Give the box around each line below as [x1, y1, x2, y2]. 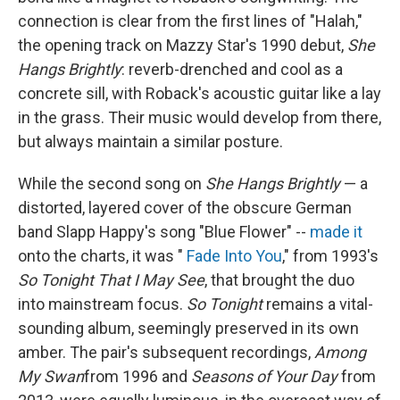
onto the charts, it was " [18, 246, 187, 265]
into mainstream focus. [18, 295, 187, 313]
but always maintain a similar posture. [18, 132, 283, 151]
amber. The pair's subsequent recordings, [18, 343, 314, 362]
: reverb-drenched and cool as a [121, 60, 343, 79]
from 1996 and [84, 367, 191, 386]
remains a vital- [262, 295, 373, 313]
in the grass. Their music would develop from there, [18, 108, 381, 127]
